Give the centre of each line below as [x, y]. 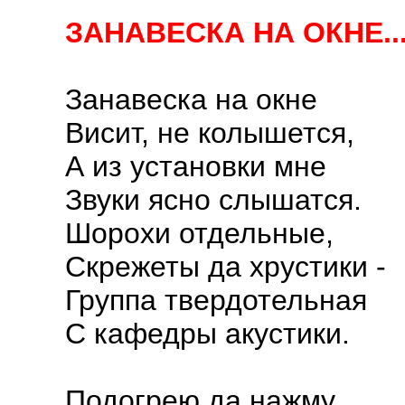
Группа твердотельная [216, 300]
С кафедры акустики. [207, 334]
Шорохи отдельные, [199, 233]
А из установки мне [196, 166]
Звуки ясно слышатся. [213, 200]
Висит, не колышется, [210, 133]
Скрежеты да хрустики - [226, 267]
